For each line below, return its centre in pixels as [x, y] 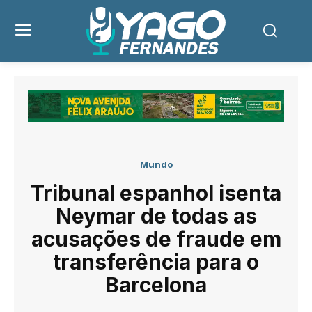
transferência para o [156, 262]
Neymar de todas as [156, 216]
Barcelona [156, 284]
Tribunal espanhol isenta [156, 193]
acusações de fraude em [156, 239]
